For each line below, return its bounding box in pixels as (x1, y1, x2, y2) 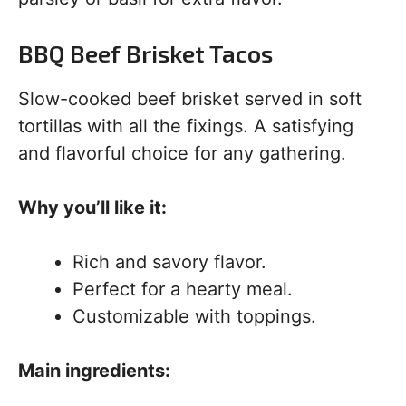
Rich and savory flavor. (72, 251, 266, 273)
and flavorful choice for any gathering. (18, 142, 346, 164)
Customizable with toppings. (72, 305, 316, 327)
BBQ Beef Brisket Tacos (18, 39, 273, 67)
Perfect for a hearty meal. (72, 278, 293, 300)
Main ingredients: (18, 360, 170, 382)
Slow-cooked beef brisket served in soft (18, 88, 362, 110)
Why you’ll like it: (18, 197, 167, 218)
